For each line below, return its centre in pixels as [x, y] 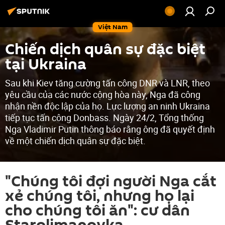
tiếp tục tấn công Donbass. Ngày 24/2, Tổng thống [104, 118]
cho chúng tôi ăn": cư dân [97, 211]
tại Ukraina [46, 65]
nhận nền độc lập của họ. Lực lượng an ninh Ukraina [107, 106]
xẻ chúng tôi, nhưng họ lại [100, 196]
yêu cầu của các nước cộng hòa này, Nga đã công [103, 94]
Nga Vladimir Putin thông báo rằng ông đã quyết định [110, 129]
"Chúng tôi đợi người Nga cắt [111, 182]
